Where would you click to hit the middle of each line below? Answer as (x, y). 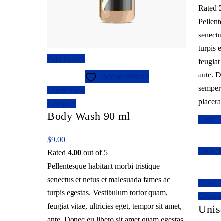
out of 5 (94, 152)
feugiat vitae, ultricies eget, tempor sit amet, (114, 206)
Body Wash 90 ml (89, 116)
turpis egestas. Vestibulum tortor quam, (108, 192)
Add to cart (66, 58)
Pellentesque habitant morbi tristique (104, 166)
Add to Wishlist (125, 76)
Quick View (66, 90)
